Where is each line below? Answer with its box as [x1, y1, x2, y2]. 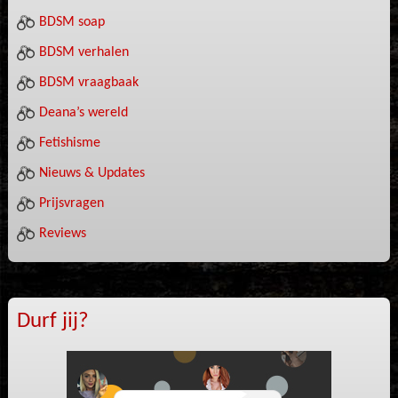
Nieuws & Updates [38, 165, 145, 180]
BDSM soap [38, 14, 105, 29]
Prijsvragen [38, 195, 104, 211]
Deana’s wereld [38, 105, 128, 120]
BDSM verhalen [38, 44, 129, 60]
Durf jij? [16, 309, 89, 332]
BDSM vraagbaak [38, 75, 139, 90]
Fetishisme [38, 135, 100, 150]
